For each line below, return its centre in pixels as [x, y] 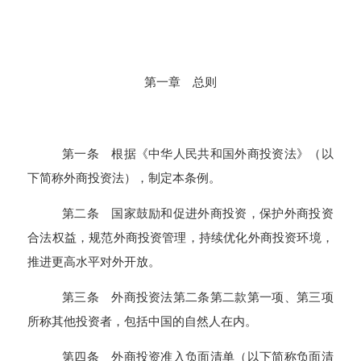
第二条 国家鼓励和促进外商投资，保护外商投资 [197, 213]
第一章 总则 [180, 82]
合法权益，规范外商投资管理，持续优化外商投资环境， [180, 237]
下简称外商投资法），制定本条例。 [124, 177]
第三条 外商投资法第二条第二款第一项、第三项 [197, 297]
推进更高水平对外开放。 [94, 261]
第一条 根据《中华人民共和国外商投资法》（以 [197, 153]
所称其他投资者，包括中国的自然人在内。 [143, 322]
